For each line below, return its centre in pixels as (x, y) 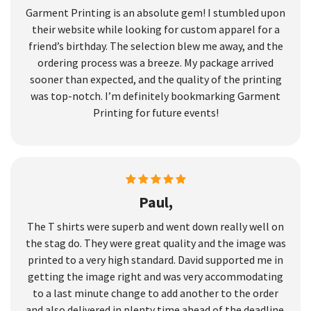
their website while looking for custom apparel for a (155, 30)
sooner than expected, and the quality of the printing (155, 79)
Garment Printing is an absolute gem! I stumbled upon (155, 13)
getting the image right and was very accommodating (155, 277)
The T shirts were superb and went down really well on (155, 227)
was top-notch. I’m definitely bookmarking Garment (155, 96)
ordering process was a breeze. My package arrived (155, 63)
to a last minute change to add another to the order (155, 293)
